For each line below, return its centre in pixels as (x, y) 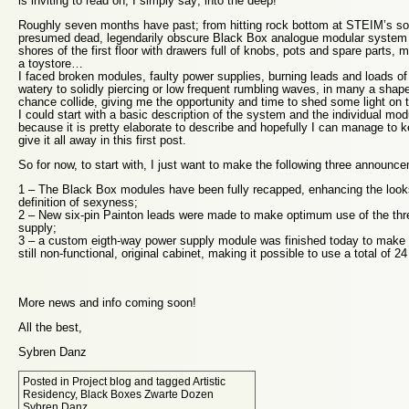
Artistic (209, 381)
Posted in (47, 381)
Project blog (102, 381)
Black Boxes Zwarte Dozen (147, 393)
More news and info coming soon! (107, 302)
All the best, (50, 327)
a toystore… (51, 63)
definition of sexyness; (78, 202)
